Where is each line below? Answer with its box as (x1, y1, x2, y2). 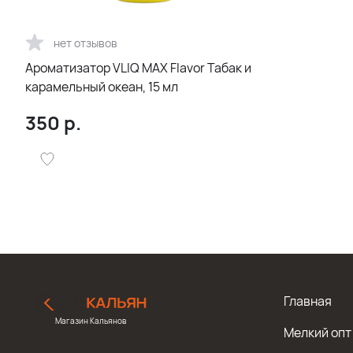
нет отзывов (54, 35, 117, 50)
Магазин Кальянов (55, 314, 126, 326)
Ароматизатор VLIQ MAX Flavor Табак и (25, 59, 251, 76)
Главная (284, 292, 332, 310)
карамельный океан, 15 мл (25, 78, 178, 95)
